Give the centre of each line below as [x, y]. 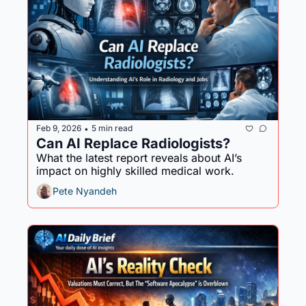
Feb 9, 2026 [59, 128]
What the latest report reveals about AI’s [139, 157]
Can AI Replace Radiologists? [133, 143]
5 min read [112, 128]
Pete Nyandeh [85, 191]
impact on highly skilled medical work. [135, 170]
